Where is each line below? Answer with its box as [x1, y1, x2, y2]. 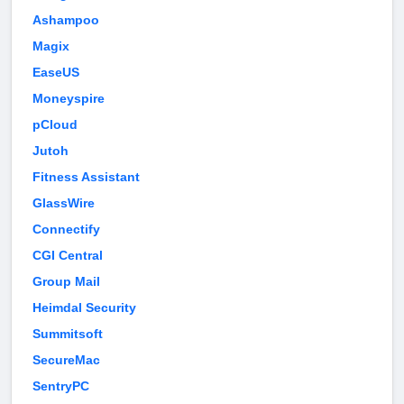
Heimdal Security [32, 300, 136, 316]
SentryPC [32, 379, 89, 394]
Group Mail [32, 274, 100, 289]
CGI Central [32, 248, 103, 263]
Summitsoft [32, 326, 103, 342]
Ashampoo [32, 13, 99, 28]
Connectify [32, 222, 100, 237]
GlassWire [32, 196, 95, 211]
